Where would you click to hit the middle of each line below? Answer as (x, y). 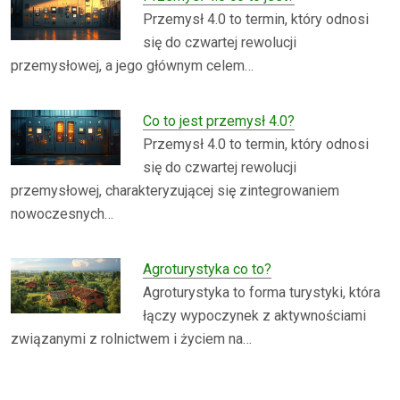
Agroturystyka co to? (208, 269)
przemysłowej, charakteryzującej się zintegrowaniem (175, 190)
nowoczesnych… (62, 213)
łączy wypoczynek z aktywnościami (255, 315)
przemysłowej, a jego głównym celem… (132, 65)
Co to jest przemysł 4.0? (219, 121)
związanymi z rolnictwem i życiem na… (131, 338)
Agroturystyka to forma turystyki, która (262, 292)
